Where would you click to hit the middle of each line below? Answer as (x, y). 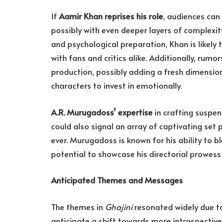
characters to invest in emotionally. (116, 86)
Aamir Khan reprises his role (111, 16)
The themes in (78, 207)
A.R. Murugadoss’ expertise (102, 112)
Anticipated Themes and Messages (117, 180)
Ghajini (119, 207)
